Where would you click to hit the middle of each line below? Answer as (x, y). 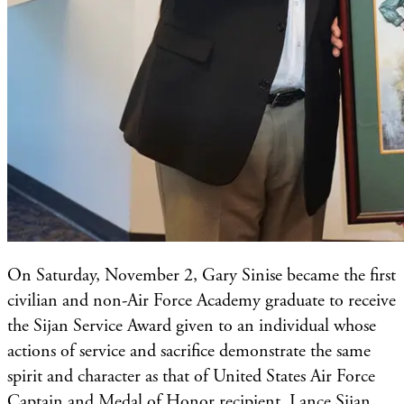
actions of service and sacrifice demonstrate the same (189, 351)
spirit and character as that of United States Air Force (191, 376)
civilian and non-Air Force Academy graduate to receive (202, 300)
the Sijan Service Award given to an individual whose (192, 326)
